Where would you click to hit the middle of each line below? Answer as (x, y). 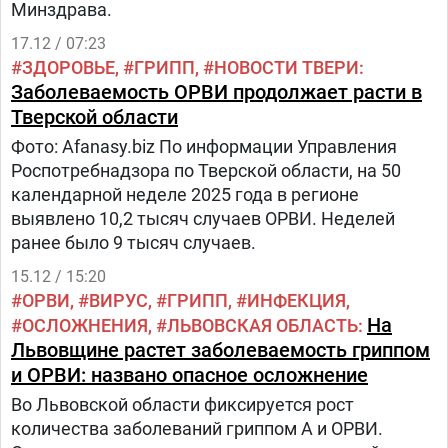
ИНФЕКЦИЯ (296, 300)
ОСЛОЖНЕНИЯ (85, 325)
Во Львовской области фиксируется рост (182, 404)
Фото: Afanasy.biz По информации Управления (204, 146)
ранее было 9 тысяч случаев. (133, 242)
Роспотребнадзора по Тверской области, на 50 (206, 170)
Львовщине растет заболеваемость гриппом (220, 350)
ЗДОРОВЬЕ (68, 67)
